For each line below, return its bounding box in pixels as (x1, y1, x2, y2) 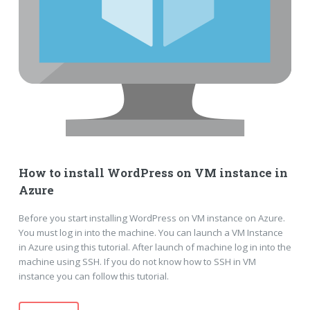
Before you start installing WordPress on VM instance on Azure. (18, 211, 285, 224)
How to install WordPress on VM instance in (18, 165, 288, 181)
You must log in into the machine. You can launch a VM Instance (18, 226, 283, 239)
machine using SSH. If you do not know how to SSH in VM (18, 255, 256, 268)
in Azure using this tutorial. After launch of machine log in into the (18, 240, 291, 253)
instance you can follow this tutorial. (18, 269, 169, 282)
